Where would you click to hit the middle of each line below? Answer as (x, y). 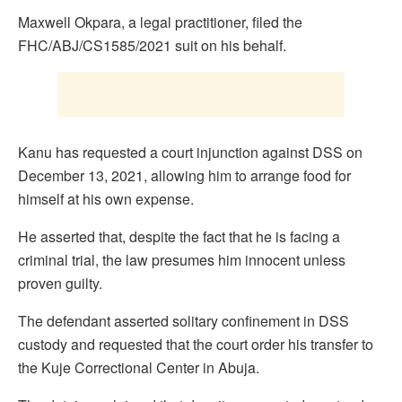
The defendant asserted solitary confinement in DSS (184, 321)
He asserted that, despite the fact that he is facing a (179, 237)
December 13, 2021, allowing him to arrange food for (184, 176)
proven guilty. (60, 284)
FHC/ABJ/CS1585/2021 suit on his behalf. (152, 46)
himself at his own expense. (106, 199)
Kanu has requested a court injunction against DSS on (190, 153)
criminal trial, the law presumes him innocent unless (182, 260)
